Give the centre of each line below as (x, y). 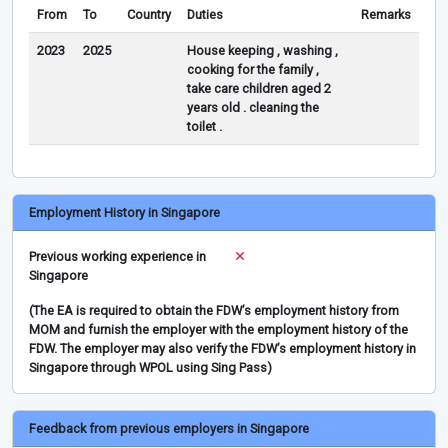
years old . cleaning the (253, 107)
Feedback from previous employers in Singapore (169, 428)
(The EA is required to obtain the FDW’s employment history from (214, 310)
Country (149, 14)
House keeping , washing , (262, 50)
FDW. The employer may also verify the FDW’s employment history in (222, 348)
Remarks (386, 14)
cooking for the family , (253, 69)
